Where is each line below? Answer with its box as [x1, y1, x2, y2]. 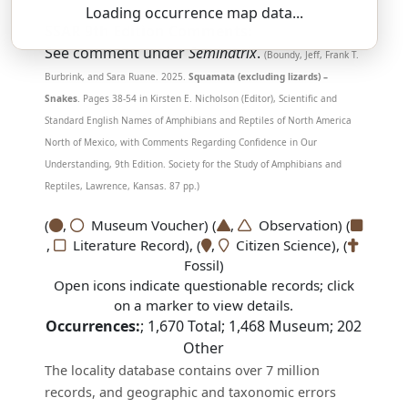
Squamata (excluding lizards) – [189, 70, 329, 83]
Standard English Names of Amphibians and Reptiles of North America [45, 114, 352, 127]
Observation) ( [251, 216, 352, 234]
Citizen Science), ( [228, 236, 348, 254]
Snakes [45, 92, 78, 105]
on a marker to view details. [114, 296, 294, 314]
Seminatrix [189, 43, 258, 63]
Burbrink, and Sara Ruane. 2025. [45, 70, 189, 83]
